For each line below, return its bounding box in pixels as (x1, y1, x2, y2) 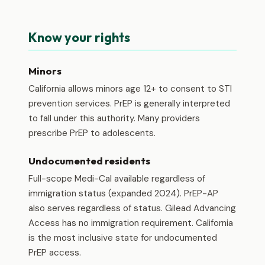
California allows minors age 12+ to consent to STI (28, 83, 232, 95)
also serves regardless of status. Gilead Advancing (28, 202, 236, 214)
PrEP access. (28, 247, 81, 258)
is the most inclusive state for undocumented (28, 232, 217, 244)
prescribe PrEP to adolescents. (28, 127, 156, 139)
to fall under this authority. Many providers (28, 112, 200, 124)
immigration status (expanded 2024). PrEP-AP (28, 188, 218, 199)
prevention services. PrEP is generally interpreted (28, 98, 230, 109)
